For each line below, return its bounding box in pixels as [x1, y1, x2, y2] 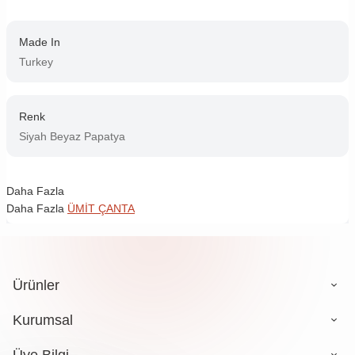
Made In [19, 35, 60, 48]
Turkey [19, 55, 53, 68]
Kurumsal [13, 311, 73, 328]
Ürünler [13, 277, 59, 293]
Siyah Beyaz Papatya [19, 129, 125, 143]
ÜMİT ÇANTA [67, 201, 135, 215]
